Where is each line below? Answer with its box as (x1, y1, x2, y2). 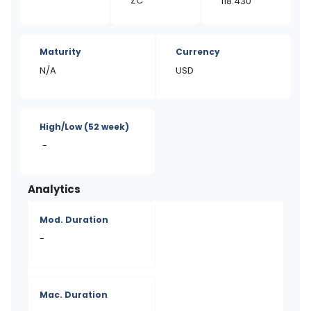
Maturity (40, 46, 81, 58)
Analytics (28, 182, 81, 196)
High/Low (40, 121, 84, 133)
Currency (176, 46, 220, 58)
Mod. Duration (40, 214, 108, 226)
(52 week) (84, 121, 129, 133)
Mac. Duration (40, 289, 108, 301)
